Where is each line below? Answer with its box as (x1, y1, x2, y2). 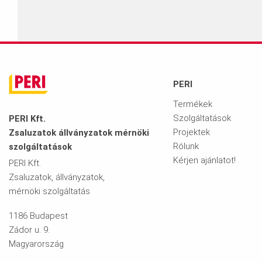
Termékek (173, 99, 212, 110)
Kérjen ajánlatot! (173, 155, 236, 166)
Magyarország (9, 239, 64, 250)
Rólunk (173, 141, 199, 152)
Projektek (173, 127, 210, 138)
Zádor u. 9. (9, 225, 50, 236)
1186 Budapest (9, 211, 68, 222)
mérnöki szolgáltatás (9, 186, 90, 197)
